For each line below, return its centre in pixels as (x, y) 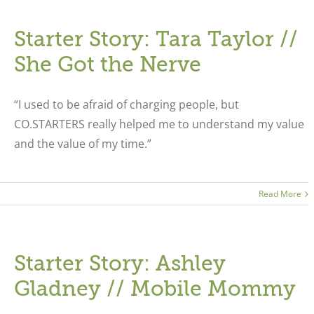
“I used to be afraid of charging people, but (126, 104)
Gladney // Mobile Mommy (155, 289)
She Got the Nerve (107, 64)
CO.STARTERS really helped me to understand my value (159, 124)
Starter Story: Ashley (120, 264)
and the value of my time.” (82, 144)
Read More (280, 194)
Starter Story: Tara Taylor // (156, 39)
